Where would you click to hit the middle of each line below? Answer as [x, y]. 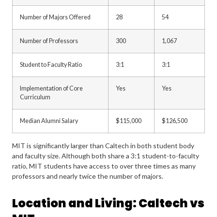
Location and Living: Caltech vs [108, 203]
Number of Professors [49, 41]
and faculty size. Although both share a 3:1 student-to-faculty [106, 156]
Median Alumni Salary [49, 121]
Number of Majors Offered [55, 17]
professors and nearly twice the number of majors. [88, 176]
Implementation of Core [51, 88]
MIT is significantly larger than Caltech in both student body [103, 146]
